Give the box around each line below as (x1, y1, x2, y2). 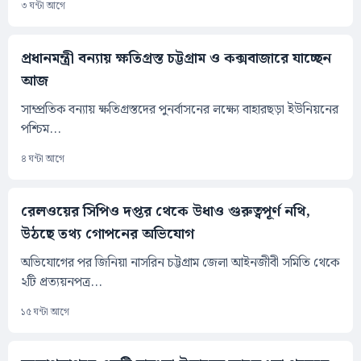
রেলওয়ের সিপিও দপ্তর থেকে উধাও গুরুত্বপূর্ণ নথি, (21, 200, 310, 224)
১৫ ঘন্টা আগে (21, 305, 69, 321)
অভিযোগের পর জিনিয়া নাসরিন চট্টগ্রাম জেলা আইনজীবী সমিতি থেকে (21, 253, 339, 274)
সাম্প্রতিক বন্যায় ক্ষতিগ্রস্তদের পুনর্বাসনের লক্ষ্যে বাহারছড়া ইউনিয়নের (21, 100, 338, 121)
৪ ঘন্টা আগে (21, 151, 64, 168)
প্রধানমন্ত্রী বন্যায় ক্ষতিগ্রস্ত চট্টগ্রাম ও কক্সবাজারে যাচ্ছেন (21, 47, 331, 71)
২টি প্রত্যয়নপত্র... (21, 272, 102, 293)
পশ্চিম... (21, 119, 61, 140)
